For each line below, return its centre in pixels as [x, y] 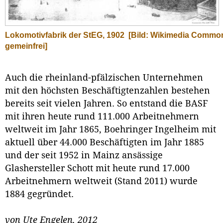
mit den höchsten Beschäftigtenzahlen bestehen [108, 91]
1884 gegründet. [39, 194]
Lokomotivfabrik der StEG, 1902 [65, 35]
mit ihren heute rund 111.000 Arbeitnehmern [102, 117]
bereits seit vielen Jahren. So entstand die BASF [107, 104]
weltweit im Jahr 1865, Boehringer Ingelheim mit [111, 130]
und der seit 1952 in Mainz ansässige [84, 156]
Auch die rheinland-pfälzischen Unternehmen [104, 78]
